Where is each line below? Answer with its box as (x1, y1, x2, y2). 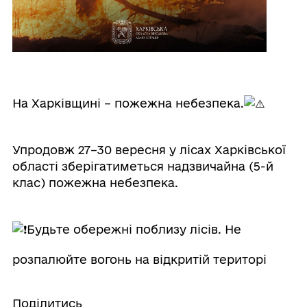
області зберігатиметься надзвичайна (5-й (12, 160, 273, 173)
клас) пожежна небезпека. (12, 176, 178, 189)
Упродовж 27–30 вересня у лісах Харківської (12, 143, 286, 156)
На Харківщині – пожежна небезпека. (12, 97, 244, 110)
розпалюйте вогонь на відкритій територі (12, 253, 267, 266)
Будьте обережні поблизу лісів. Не (26, 223, 241, 236)
